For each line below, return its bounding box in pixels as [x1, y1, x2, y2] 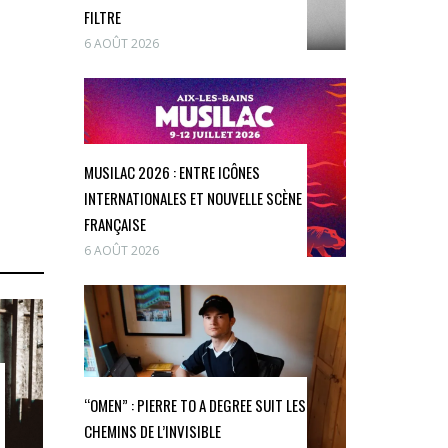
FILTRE [83, 5, 121, 28]
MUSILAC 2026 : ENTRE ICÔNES [83, 160, 260, 183]
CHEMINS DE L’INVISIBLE [83, 419, 221, 442]
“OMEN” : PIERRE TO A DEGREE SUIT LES [83, 393, 306, 416]
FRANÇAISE [83, 212, 146, 235]
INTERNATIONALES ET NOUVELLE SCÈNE [83, 186, 302, 209]
